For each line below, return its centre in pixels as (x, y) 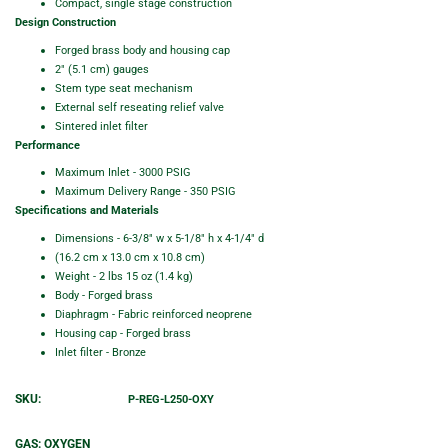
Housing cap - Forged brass (123, 333)
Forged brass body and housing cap (142, 49)
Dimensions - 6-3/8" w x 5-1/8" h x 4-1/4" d (159, 238)
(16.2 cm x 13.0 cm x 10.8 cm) (130, 257)
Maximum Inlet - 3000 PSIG (123, 172)
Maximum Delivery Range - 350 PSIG (145, 191)
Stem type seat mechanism (124, 87)
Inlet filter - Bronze (100, 352)
